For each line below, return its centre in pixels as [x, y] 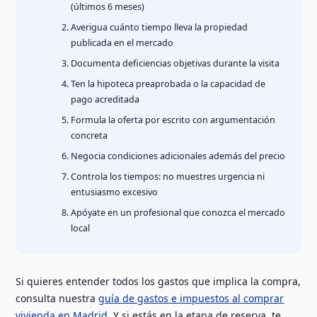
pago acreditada [105, 99]
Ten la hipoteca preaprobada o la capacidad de [168, 83]
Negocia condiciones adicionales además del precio [178, 156]
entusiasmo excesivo [115, 192]
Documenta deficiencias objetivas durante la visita [175, 63]
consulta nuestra [57, 299]
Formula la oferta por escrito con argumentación [173, 120]
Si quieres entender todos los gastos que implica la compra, [158, 282]
